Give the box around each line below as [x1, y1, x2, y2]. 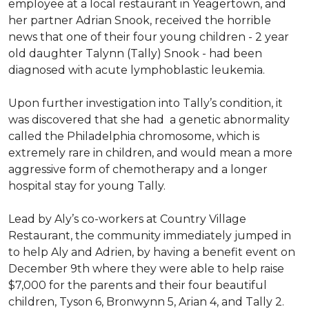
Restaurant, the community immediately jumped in [8, 229, 291, 242]
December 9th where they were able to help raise [8, 262, 284, 275]
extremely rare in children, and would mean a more [8, 146, 292, 159]
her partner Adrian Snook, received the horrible [8, 14, 271, 27]
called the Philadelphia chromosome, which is [8, 130, 259, 143]
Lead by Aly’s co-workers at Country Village [8, 212, 246, 226]
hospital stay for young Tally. [8, 179, 166, 192]
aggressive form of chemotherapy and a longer [8, 163, 268, 176]
